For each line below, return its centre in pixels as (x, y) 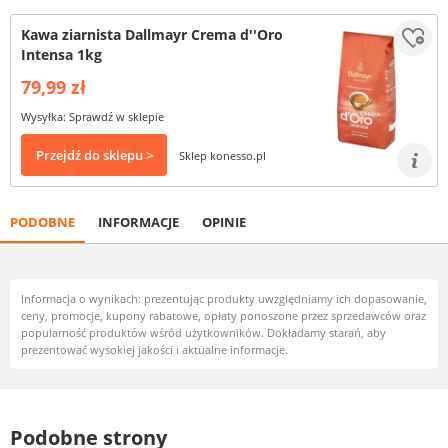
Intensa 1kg (61, 54)
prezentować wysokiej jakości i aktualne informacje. (154, 349)
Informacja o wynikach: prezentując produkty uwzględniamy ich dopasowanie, (224, 298)
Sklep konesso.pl (222, 155)
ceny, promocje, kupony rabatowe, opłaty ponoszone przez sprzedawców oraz (223, 315)
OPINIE (224, 222)
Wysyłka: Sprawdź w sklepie (92, 116)
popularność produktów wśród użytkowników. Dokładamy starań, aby (203, 332)
